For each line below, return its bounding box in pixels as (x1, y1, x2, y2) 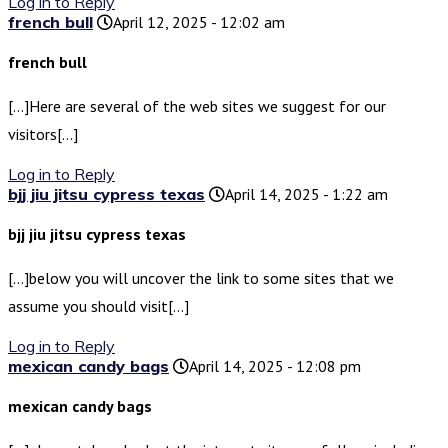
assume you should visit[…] (8, 296, 189, 317)
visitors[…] (8, 124, 78, 145)
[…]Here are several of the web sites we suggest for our (8, 96, 386, 117)
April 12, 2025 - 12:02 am (113, 12, 285, 33)
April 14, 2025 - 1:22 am (225, 184, 388, 205)
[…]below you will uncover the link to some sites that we (8, 268, 394, 289)
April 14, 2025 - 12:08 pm (189, 356, 361, 377)
